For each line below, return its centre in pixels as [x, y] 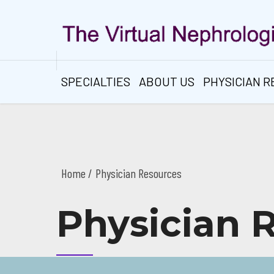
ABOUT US [167, 81]
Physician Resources [139, 173]
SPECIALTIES [96, 81]
